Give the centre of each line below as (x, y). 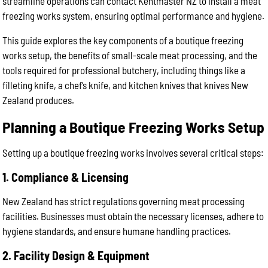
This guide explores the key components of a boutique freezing (123, 40)
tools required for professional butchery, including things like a (124, 70)
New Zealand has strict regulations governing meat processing (124, 201)
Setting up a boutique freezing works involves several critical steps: (133, 153)
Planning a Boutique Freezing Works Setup (134, 127)
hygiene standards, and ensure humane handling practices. (117, 231)
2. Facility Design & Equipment (76, 255)
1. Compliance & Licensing (66, 177)
